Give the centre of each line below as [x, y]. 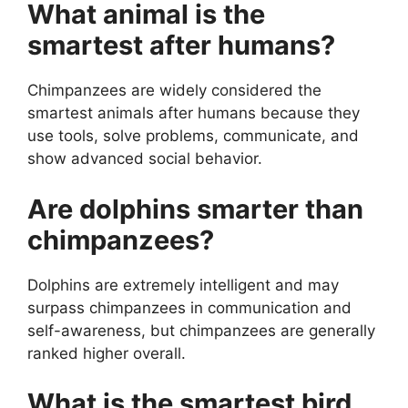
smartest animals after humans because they [194, 113]
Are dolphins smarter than [195, 209]
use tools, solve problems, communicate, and [193, 136]
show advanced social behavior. [145, 159]
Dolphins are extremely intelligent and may [183, 285]
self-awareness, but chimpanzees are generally [201, 330]
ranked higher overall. [107, 353]
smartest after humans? [181, 46]
